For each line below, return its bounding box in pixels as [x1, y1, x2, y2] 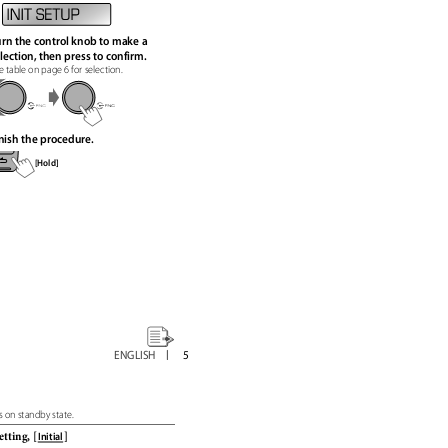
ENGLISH [114, 347, 162, 362]
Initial [37, 429, 68, 443]
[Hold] [34, 157, 63, 169]
